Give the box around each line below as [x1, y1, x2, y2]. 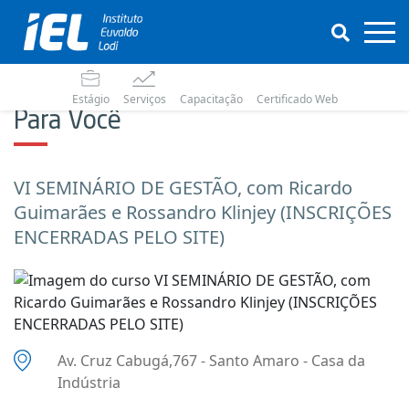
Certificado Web [256, 91, 338, 107]
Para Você [14, 110, 121, 135]
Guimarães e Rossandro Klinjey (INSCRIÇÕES [14, 200, 392, 225]
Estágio [71, 91, 110, 107]
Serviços [122, 91, 166, 107]
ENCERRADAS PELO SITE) [14, 225, 225, 249]
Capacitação [179, 91, 243, 107]
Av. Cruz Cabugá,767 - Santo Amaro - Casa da [58, 351, 365, 371]
